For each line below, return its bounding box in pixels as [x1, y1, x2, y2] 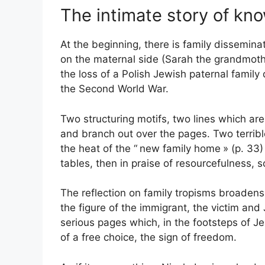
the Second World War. [60, 83, 169, 95]
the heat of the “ [60, 142, 137, 154]
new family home [140, 142, 221, 154]
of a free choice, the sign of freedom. [60, 231, 237, 244]
